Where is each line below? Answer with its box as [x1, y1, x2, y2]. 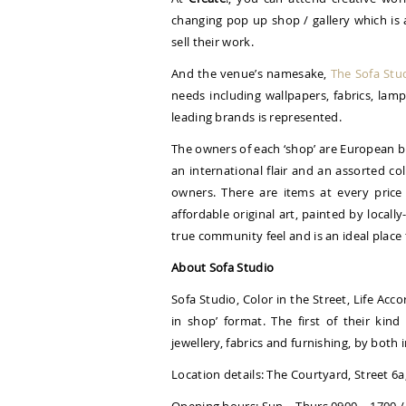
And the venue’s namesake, [171, 65, 331, 82]
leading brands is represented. [171, 109, 343, 125]
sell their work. [171, 34, 254, 50]
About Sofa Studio [171, 259, 275, 275]
